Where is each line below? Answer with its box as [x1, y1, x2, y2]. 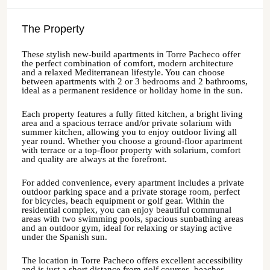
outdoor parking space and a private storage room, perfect [22, 187, 240, 196]
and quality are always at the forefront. [22, 154, 167, 164]
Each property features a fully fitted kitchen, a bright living [22, 109, 243, 119]
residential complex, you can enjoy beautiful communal [22, 205, 231, 215]
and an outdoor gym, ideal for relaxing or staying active [22, 223, 232, 233]
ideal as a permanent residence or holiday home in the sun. [22, 86, 243, 95]
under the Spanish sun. [22, 232, 107, 242]
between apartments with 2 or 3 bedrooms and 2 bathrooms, [22, 77, 248, 86]
